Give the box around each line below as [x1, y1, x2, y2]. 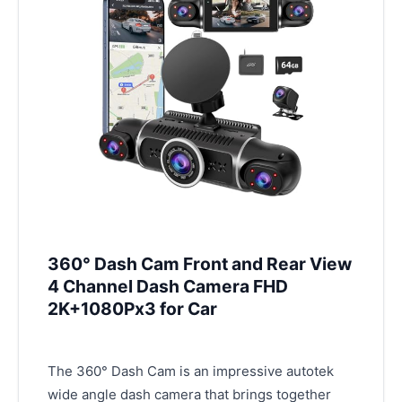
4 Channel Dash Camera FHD [48, 275, 288, 298]
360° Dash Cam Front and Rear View [48, 253, 352, 275]
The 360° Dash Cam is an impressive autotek [48, 363, 334, 380]
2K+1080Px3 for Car [48, 298, 217, 320]
